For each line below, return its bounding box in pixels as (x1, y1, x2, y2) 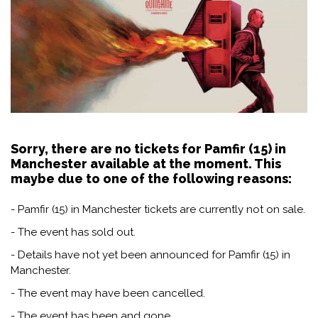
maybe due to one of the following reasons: (11, 170, 292, 186)
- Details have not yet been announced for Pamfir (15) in (11, 248, 290, 261)
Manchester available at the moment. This (11, 155, 281, 171)
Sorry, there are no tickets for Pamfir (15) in (11, 141, 286, 156)
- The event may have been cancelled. (11, 286, 205, 300)
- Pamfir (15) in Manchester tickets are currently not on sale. (11, 202, 305, 216)
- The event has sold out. (11, 225, 136, 238)
